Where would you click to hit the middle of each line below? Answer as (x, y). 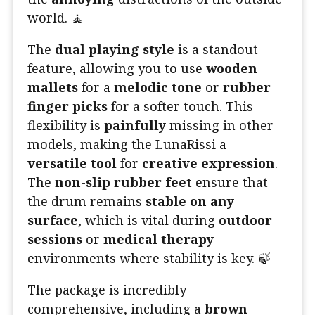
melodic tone (158, 88)
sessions (55, 239)
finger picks (67, 107)
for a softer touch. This (180, 107)
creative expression (208, 163)
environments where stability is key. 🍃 (149, 258)
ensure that (230, 182)
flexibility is (66, 126)
